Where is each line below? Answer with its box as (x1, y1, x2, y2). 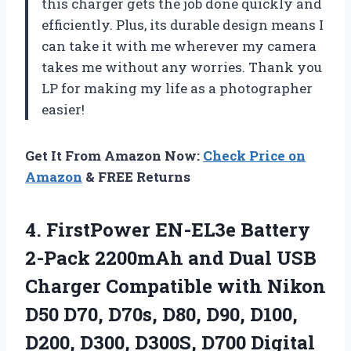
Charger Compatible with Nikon (25, 273, 326, 299)
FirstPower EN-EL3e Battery (46, 216, 310, 242)
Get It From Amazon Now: (25, 146, 203, 165)
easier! (42, 100, 85, 118)
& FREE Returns (82, 167, 190, 186)
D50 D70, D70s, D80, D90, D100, (25, 301, 298, 327)
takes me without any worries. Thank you (42, 57, 322, 76)
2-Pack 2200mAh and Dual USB (25, 244, 317, 270)
